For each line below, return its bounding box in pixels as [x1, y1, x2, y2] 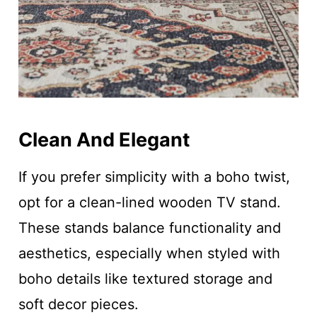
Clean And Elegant [18, 128, 190, 152]
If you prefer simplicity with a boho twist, [18, 168, 290, 185]
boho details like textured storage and [18, 270, 272, 287]
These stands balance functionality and [18, 219, 281, 236]
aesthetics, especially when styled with [18, 244, 280, 262]
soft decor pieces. [18, 295, 139, 313]
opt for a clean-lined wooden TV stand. [18, 193, 281, 211]
